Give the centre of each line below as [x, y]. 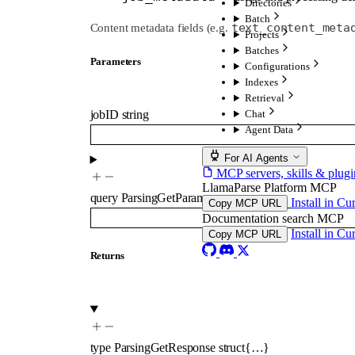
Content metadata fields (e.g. [160, 27]
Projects [261, 34]
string [135, 115]
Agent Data [269, 130]
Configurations [277, 66]
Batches [261, 50]
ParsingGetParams [166, 197]
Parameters [115, 62]
